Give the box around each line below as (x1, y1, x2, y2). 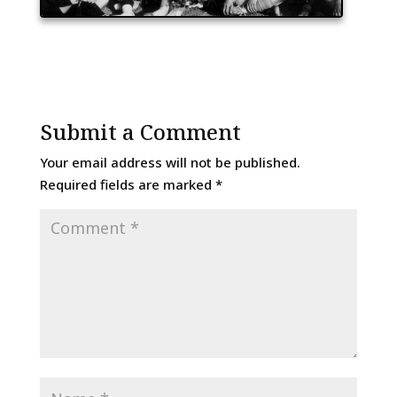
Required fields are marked (39, 175, 215, 193)
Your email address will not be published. (39, 153, 300, 171)
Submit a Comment (39, 117, 241, 146)
